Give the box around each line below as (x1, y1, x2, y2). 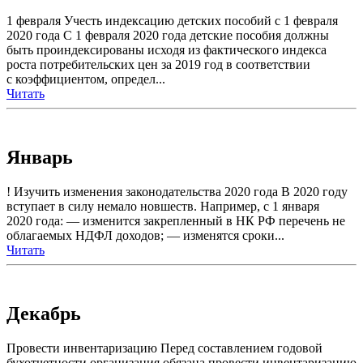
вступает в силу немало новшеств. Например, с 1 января (6, 199, 319, 213)
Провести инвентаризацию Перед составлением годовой (6, 340, 322, 355)
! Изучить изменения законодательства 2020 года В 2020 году (6, 184, 348, 199)
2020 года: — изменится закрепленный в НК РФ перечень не (6, 213, 345, 228)
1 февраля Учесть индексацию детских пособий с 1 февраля (6, 14, 338, 28)
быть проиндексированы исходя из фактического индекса (6, 43, 327, 58)
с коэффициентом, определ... (6, 72, 165, 87)
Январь (6, 146, 73, 168)
